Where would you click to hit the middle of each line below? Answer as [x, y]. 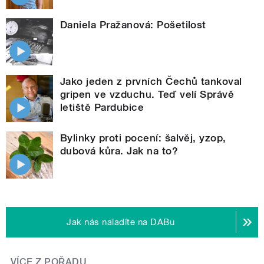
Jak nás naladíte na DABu [121, 222]
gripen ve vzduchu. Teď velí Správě [147, 94]
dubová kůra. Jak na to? [119, 151]
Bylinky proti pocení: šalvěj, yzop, [143, 138]
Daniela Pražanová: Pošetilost [133, 24]
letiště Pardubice [102, 107]
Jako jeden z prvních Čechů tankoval [151, 81]
